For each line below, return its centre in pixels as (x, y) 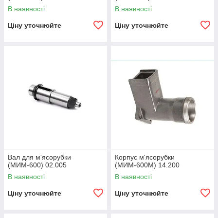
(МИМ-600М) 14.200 (147, 165)
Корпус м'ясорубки (145, 157)
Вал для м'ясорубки (39, 157)
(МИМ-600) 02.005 (37, 165)
